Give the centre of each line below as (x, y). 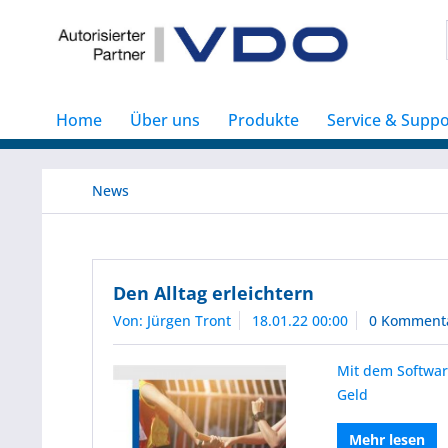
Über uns (165, 120)
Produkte (263, 120)
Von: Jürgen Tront (172, 320)
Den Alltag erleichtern (213, 293)
